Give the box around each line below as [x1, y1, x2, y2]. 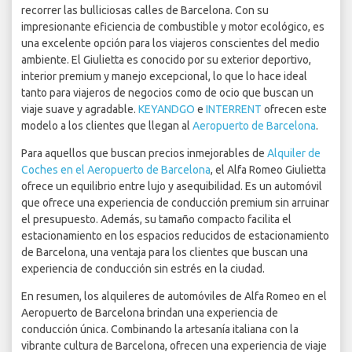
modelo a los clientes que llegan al [21, 119, 192, 133]
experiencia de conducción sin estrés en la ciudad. [21, 262, 265, 276]
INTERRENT [206, 103, 262, 116]
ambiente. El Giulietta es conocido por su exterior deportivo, [21, 53, 311, 67]
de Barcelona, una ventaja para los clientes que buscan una [21, 246, 308, 259]
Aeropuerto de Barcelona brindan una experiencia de [21, 306, 278, 320]
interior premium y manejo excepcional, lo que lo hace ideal [21, 70, 307, 83]
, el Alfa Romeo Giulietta [211, 163, 326, 177]
